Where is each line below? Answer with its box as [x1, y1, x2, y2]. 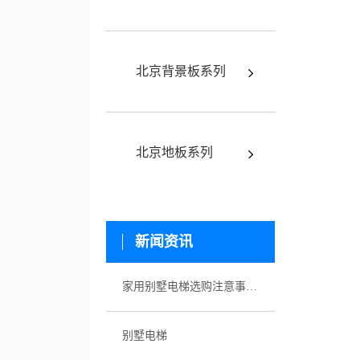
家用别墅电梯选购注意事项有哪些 [246, 280, 257, 292]
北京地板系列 [136, 145, 213, 159]
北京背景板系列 [136, 63, 226, 78]
